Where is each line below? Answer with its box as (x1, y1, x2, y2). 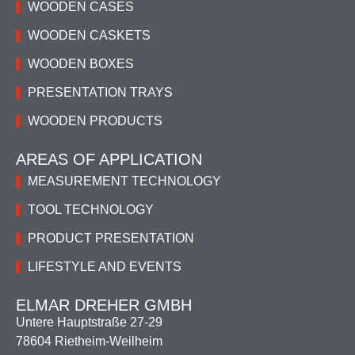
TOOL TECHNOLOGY (28, 202, 154, 216)
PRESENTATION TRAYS (28, 85, 173, 99)
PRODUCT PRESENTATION (28, 231, 194, 245)
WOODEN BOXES (28, 56, 134, 71)
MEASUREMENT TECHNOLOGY (28, 174, 221, 188)
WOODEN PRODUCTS (28, 113, 162, 128)
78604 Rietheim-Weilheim (16, 334, 162, 348)
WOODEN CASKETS (28, 28, 151, 42)
